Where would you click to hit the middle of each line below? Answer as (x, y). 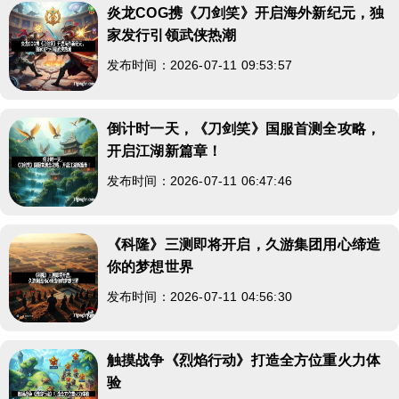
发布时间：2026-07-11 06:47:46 (199, 180)
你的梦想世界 (150, 266)
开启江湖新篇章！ (165, 151)
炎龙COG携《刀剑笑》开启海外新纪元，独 (246, 12)
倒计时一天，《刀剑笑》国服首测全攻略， (244, 128)
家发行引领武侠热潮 (172, 35)
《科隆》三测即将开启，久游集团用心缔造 (244, 244)
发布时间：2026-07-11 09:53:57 (199, 65)
